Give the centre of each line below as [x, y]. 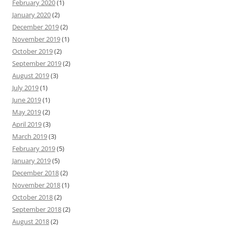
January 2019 [31, 161]
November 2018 [36, 185]
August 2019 [31, 75]
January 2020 [31, 15]
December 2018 [35, 173]
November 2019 [36, 39]
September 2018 [37, 209]
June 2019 [27, 100]
